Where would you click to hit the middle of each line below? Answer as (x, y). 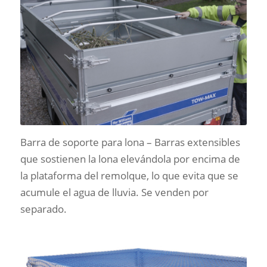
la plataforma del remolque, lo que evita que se (129, 175)
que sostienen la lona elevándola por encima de (130, 159)
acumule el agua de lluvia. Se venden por (114, 192)
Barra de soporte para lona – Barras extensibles (130, 142)
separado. (43, 209)
